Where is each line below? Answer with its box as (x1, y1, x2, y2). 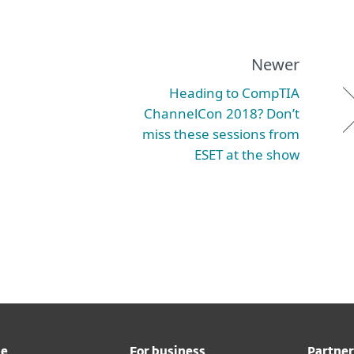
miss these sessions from (142, 125, 299, 143)
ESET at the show (194, 145, 299, 164)
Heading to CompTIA (169, 84, 299, 102)
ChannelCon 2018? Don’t (144, 104, 299, 122)
